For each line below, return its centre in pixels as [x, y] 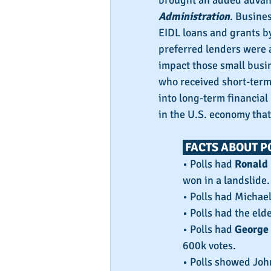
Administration [194, 17]
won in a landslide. [226, 181]
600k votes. [209, 246]
